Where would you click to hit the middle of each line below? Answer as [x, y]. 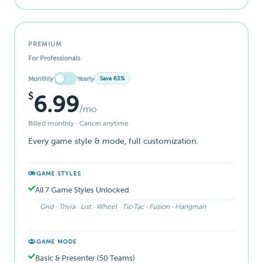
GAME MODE [57, 241]
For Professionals [54, 58]
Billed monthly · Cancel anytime [78, 123]
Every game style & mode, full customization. [113, 141]
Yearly [85, 78]
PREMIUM [45, 44]
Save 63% [112, 79]
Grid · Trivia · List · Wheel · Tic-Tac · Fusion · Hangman [123, 206]
